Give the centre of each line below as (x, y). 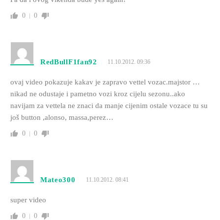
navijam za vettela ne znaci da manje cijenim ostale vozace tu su (109, 106)
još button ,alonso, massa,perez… (62, 118)
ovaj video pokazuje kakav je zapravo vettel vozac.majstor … (105, 82)
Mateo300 (58, 180)
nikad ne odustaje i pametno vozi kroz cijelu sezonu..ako (97, 94)
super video (28, 200)
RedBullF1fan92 (69, 62)
